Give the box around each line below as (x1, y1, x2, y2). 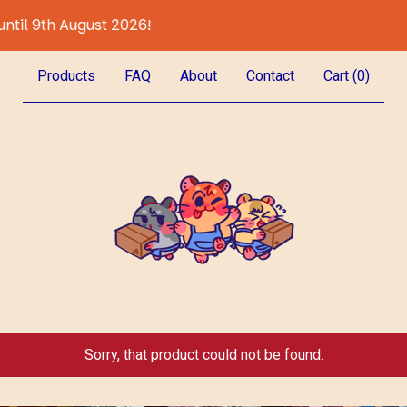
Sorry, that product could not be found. (84, 346, 323, 363)
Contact (246, 67, 294, 84)
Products (37, 67, 95, 84)
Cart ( (323, 67, 357, 84)
